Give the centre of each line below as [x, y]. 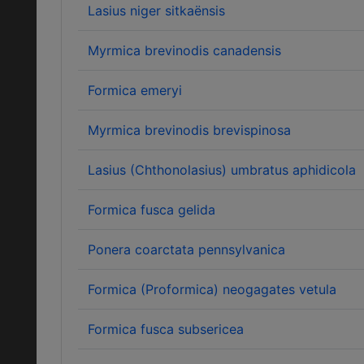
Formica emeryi [135, 90]
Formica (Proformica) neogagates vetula [212, 289]
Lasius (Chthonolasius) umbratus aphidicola [222, 170]
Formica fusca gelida [152, 210]
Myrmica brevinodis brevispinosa [189, 130]
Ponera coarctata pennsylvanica [186, 249]
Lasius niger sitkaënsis [156, 11]
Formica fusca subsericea [166, 329]
